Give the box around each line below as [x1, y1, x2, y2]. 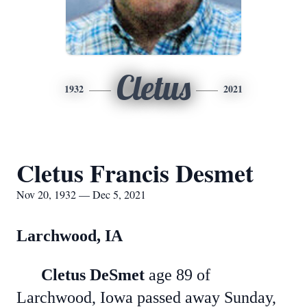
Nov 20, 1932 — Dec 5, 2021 [16, 187, 146, 201]
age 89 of [145, 266, 210, 284]
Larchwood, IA [16, 227, 123, 245]
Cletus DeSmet [41, 266, 145, 284]
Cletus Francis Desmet [16, 155, 254, 191]
